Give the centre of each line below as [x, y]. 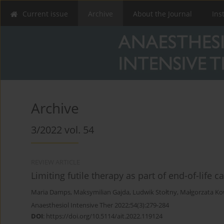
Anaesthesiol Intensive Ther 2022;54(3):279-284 [100, 205]
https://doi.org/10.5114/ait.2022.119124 [104, 216]
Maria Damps [51, 192]
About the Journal [162, 14]
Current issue [45, 14]
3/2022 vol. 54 [62, 130]
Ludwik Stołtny [155, 192]
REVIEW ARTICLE [55, 162]
